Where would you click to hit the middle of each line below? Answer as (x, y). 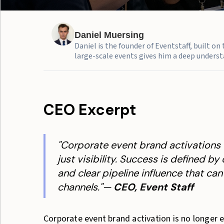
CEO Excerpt (90, 110)
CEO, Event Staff (153, 187)
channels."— (85, 187)
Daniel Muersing (109, 35)
